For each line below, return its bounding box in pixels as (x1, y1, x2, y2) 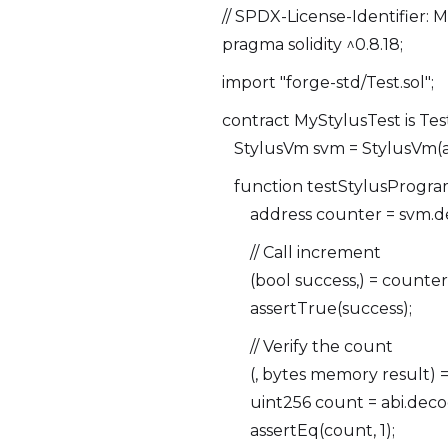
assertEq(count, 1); (222, 421, 395, 440)
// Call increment (222, 243, 381, 262)
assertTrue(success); (222, 299, 412, 318)
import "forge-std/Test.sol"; (222, 73, 434, 92)
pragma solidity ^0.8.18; (222, 35, 403, 54)
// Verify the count (222, 337, 393, 356)
